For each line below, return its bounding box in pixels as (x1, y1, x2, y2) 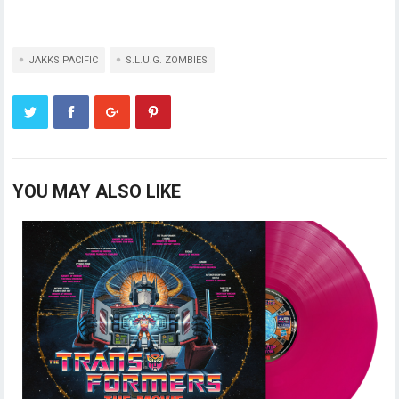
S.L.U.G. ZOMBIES (126, 54, 208, 66)
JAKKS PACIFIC (28, 54, 99, 66)
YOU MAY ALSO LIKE (12, 181, 182, 202)
